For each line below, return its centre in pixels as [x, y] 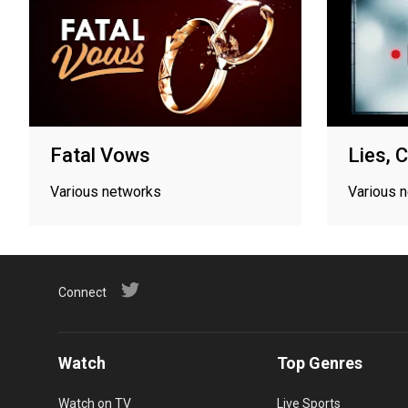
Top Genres [320, 362]
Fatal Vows [100, 155]
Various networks [106, 191]
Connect [82, 292]
